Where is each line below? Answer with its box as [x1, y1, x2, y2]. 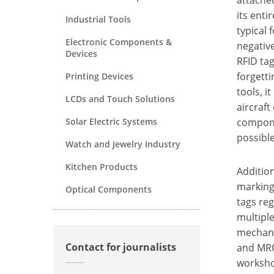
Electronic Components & [65, 35, 172, 48]
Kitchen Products [65, 160, 138, 172]
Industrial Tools [65, 13, 131, 25]
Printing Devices [65, 70, 133, 82]
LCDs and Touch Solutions [65, 92, 175, 105]
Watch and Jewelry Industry [65, 138, 180, 150]
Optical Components [65, 183, 152, 195]
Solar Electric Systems [65, 115, 157, 127]
